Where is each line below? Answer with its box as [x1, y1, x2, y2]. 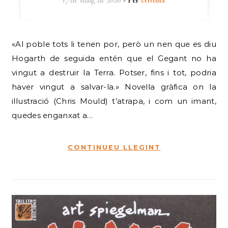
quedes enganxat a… [12, 110, 93, 120]
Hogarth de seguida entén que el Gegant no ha [12, 53, 216, 63]
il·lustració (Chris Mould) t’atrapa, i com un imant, [12, 96, 216, 106]
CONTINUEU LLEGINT [67, 143, 161, 151]
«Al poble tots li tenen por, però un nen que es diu [12, 39, 21, 49]
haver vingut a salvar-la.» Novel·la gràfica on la [12, 82, 216, 92]
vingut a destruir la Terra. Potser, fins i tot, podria [12, 68, 216, 77]
